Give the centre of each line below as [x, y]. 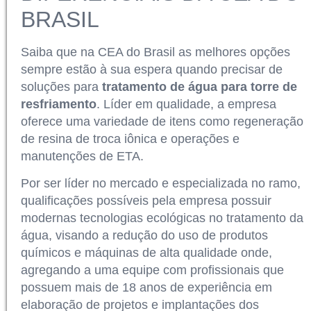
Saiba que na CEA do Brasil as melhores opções [155, 52]
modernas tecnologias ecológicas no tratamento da [162, 218]
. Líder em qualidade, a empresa [186, 104]
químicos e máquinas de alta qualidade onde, [146, 252]
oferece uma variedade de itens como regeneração [162, 121]
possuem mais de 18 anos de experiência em [146, 287]
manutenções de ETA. [82, 156]
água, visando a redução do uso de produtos [144, 235]
